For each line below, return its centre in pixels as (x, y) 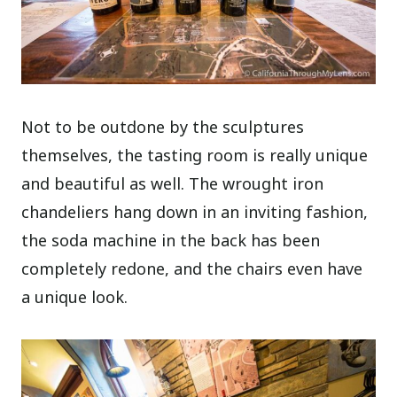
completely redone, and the (127, 268)
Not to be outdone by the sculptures (163, 126)
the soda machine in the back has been (171, 240)
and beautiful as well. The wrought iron (173, 183)
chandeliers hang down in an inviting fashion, (195, 211)
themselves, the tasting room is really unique (195, 155)
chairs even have (300, 268)
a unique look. (75, 296)
